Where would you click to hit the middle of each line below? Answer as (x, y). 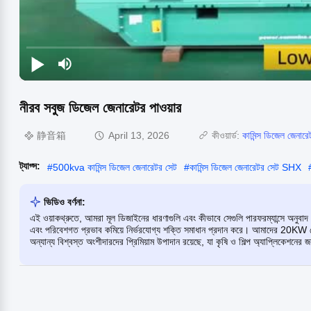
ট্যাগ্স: (30, 166)
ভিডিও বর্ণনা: (65, 202)
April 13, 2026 (139, 136)
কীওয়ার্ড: (227, 136)
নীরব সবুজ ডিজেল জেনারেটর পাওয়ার (100, 107)
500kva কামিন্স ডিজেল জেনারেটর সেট (115, 167)
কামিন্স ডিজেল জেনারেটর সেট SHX (245, 167)
